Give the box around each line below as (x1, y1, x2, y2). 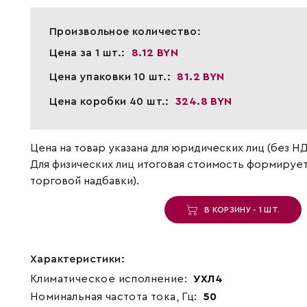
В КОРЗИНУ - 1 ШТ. (197, 205, 280, 214)
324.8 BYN (175, 95, 232, 107)
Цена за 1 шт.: (49, 47, 128, 59)
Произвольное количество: (49, 26, 201, 38)
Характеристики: (29, 253, 125, 265)
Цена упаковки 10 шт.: (49, 71, 174, 83)
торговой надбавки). (29, 175, 139, 186)
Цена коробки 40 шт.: (49, 95, 173, 107)
